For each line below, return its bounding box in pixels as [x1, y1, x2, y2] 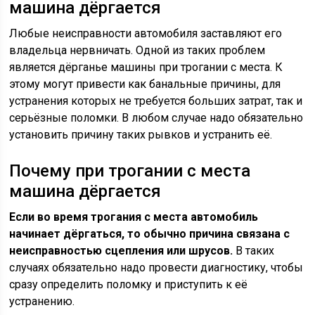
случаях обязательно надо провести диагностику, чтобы [9, 261, 304, 275]
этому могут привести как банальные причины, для [9, 77, 281, 91]
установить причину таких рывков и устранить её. [9, 128, 273, 142]
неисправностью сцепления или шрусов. [9, 244, 233, 258]
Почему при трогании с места [9, 161, 251, 181]
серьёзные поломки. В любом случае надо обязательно [9, 111, 304, 125]
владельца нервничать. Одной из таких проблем [9, 44, 266, 58]
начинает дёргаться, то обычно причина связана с [9, 227, 290, 241]
